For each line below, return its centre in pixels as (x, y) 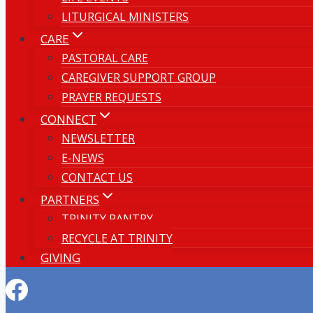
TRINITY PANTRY (107, 219)
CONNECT (69, 119)
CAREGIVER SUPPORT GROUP (139, 78)
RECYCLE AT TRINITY (117, 238)
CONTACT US (97, 177)
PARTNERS (70, 199)
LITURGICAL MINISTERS (125, 17)
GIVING (61, 257)
